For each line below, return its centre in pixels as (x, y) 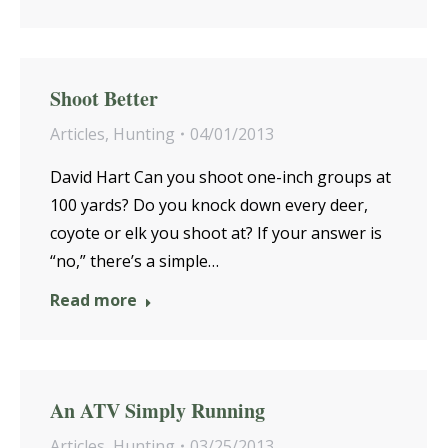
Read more (93, 300)
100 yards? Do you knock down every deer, (209, 205)
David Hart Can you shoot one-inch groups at (220, 177)
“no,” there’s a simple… (134, 261)
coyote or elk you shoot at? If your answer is (216, 233)
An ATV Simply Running (157, 410)
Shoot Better (104, 98)
